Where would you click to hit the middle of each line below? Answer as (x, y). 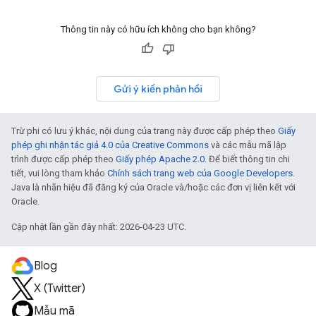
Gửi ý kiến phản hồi (158, 89)
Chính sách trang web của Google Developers (200, 173)
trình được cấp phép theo (63, 159)
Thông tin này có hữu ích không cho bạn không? (158, 29)
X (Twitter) (60, 288)
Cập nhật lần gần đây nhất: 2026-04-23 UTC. (99, 227)
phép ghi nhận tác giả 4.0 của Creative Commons (110, 145)
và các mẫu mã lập (248, 145)
